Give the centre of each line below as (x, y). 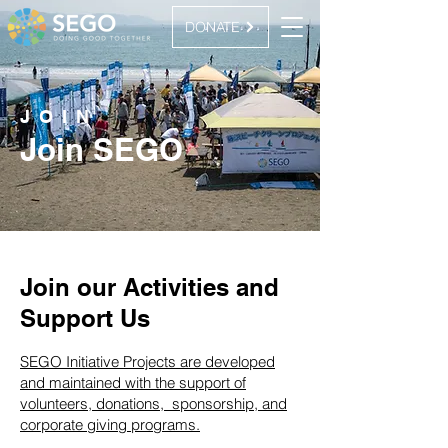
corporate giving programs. (110, 424)
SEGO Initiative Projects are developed (147, 361)
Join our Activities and (149, 287)
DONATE (212, 26)
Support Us (85, 318)
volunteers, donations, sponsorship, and (153, 403)
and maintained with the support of (133, 382)
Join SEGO (101, 149)
